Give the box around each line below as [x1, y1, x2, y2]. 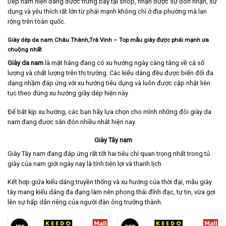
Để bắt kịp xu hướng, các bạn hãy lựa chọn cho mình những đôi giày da [8, 107, 211, 116]
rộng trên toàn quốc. [8, 17, 66, 25]
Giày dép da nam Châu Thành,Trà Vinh [8, 36, 114, 44]
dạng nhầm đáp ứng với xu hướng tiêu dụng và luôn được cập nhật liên [8, 79, 210, 87]
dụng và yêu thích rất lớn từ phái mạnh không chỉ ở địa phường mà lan [8, 7, 207, 15]
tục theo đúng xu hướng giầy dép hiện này [8, 89, 128, 97]
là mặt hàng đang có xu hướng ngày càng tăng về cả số [43, 59, 204, 67]
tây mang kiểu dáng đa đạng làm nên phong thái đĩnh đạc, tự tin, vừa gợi [8, 188, 215, 196]
